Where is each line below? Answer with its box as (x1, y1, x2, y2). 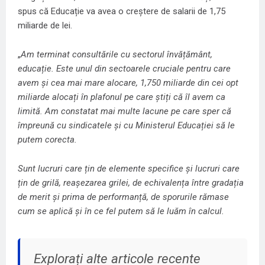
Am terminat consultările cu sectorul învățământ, (21, 49, 212, 60)
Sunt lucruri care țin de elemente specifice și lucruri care (18, 163, 240, 174)
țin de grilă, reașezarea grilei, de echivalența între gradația (18, 177, 244, 188)
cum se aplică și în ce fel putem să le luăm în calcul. (18, 206, 224, 216)
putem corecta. (18, 134, 77, 145)
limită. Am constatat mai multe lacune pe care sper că (18, 106, 231, 117)
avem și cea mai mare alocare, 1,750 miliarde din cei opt (18, 77, 238, 88)
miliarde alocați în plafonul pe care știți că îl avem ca (18, 92, 225, 102)
